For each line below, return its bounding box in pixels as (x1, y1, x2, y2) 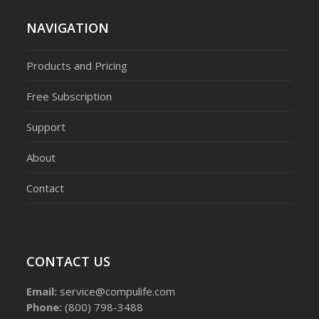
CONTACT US (26, 252, 111, 270)
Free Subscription (26, 88, 113, 103)
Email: (26, 283, 58, 298)
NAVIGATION (26, 19, 110, 36)
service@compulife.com (60, 283, 176, 298)
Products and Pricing (26, 58, 128, 73)
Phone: (26, 299, 63, 314)
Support (26, 119, 66, 134)
